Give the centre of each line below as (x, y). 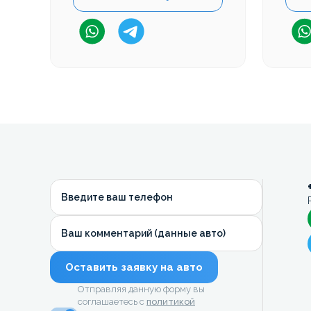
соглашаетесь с (112, 301)
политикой (171, 301)
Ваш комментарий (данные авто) (143, 233)
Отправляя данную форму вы (141, 289)
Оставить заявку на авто (134, 267)
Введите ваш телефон (117, 197)
